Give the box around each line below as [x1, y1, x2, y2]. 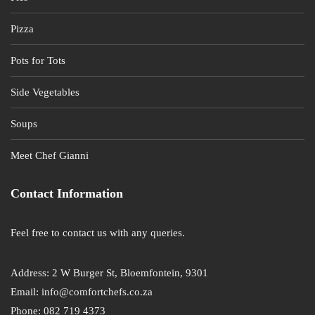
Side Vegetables [11, 86, 79, 98]
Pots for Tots [11, 55, 65, 67]
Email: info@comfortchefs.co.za [11, 286, 153, 298]
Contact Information [11, 186, 123, 201]
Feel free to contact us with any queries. [11, 227, 185, 239]
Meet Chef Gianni [11, 150, 89, 162]
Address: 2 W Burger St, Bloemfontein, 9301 [11, 267, 208, 279]
